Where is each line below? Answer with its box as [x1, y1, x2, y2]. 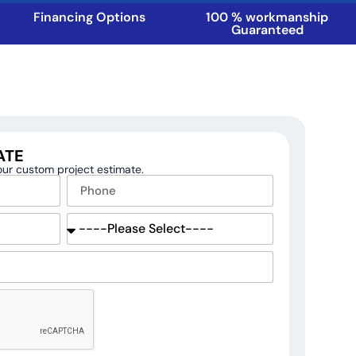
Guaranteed [230, 21, 304, 38]
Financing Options [33, 9, 145, 25]
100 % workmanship [206, 9, 328, 25]
